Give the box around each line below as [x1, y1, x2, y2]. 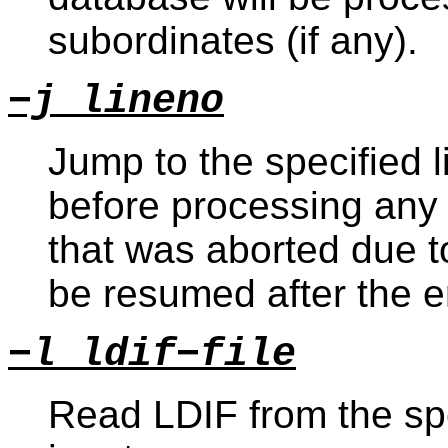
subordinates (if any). [48, 18, 418, 62]
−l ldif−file [8, 331, 296, 377]
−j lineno [8, 78, 224, 124]
